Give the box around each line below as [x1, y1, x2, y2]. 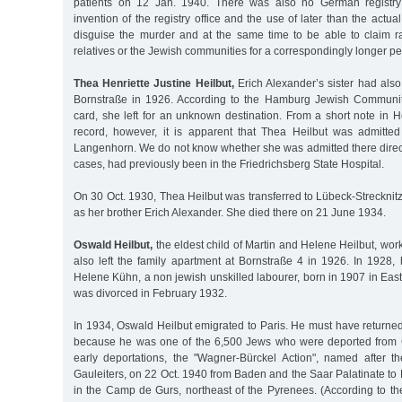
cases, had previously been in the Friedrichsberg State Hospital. [74, 157, 384, 170]
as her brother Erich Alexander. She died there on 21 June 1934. [74, 205, 386, 219]
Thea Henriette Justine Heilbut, [74, 76, 234, 90]
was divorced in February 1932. [74, 286, 227, 300]
